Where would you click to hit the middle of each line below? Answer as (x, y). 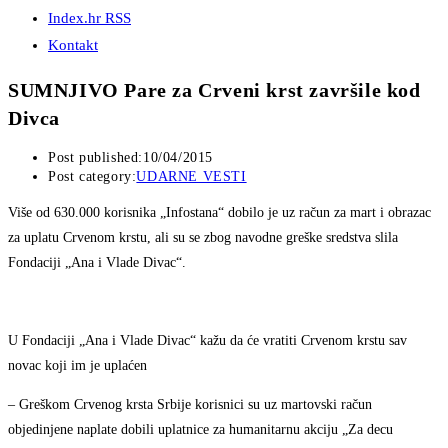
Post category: (92, 177)
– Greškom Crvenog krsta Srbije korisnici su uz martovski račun (190, 405)
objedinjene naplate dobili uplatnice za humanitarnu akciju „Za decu (200, 430)
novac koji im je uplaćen (77, 366)
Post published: (95, 158)
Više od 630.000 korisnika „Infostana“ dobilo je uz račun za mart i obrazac (219, 213)
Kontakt (73, 45)
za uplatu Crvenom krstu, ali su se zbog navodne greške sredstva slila (203, 238)
